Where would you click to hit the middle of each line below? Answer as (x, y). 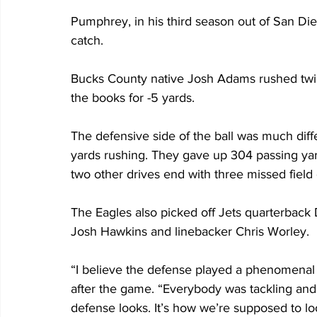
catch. (87, 41)
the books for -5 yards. (133, 98)
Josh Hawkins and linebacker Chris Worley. (190, 232)
